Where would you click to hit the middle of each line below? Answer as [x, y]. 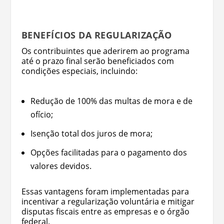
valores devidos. [61, 166]
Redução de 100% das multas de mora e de [111, 101]
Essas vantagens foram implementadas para [105, 192]
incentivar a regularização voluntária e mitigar [108, 202]
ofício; [41, 114]
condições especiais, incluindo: [79, 71]
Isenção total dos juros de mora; [91, 133]
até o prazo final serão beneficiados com [97, 61]
